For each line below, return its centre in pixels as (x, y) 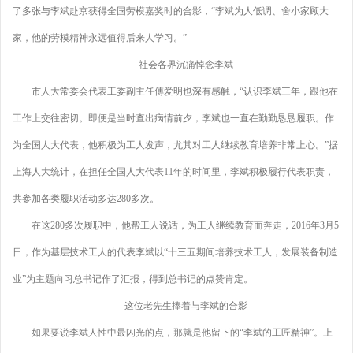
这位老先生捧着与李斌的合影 (176, 306)
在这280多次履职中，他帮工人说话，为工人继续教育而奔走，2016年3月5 (176, 225)
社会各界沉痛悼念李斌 (176, 65)
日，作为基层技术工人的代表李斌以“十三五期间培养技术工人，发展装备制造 (175, 252)
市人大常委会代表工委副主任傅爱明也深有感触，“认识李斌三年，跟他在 (175, 91)
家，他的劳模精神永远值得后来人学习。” (100, 38)
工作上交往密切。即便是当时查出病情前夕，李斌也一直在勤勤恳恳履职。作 (173, 118)
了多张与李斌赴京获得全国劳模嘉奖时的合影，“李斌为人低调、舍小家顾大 (171, 11)
